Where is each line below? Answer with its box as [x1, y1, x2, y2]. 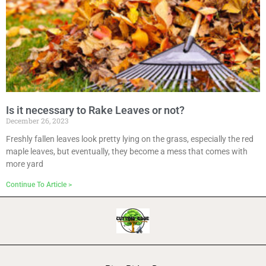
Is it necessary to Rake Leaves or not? [6, 104, 185, 116]
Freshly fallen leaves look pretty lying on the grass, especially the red [6, 134, 254, 144]
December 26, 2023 [6, 116, 68, 125]
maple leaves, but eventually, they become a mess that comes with [6, 147, 248, 156]
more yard [6, 159, 43, 169]
